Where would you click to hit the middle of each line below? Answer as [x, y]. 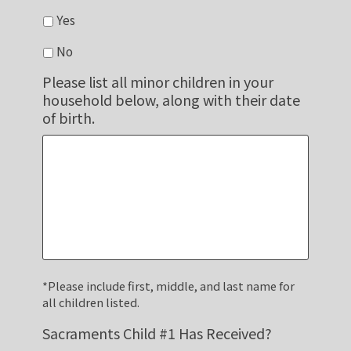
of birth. [68, 118]
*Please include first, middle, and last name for [168, 286]
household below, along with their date [171, 100]
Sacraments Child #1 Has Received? [157, 333]
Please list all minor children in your [157, 82]
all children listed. [90, 302]
